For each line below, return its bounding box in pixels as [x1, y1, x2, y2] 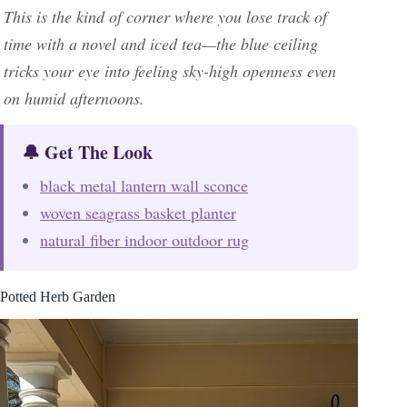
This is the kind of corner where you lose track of [4, 5, 327, 28]
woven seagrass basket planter [40, 202, 236, 224]
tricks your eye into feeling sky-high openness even [4, 60, 336, 83]
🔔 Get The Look [22, 139, 153, 166]
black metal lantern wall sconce [40, 174, 248, 197]
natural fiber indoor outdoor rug [40, 229, 249, 252]
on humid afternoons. [4, 87, 144, 110]
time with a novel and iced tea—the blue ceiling [4, 33, 318, 55]
